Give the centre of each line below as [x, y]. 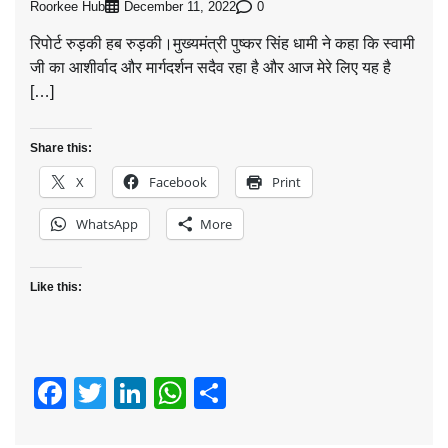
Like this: [56, 287]
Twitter [153, 393]
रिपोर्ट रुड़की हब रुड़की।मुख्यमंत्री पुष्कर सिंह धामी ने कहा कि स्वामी [222, 44]
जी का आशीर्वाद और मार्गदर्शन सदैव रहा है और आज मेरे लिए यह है [210, 68]
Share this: [61, 148]
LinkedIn [207, 393]
